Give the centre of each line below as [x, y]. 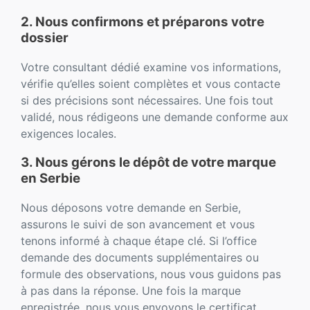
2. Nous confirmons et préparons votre [143, 21]
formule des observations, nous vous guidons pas [151, 274]
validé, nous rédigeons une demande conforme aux [155, 117]
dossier [45, 37]
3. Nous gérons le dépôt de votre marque [148, 163]
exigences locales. [69, 133]
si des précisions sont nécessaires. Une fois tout [147, 100]
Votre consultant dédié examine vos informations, [151, 67]
